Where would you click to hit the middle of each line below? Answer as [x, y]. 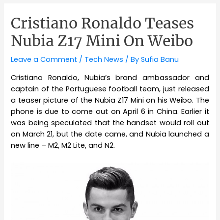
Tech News [104, 60]
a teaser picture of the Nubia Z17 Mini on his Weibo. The [110, 100]
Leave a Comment [44, 60]
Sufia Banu [160, 60]
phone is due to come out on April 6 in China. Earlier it [110, 111]
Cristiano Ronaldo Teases [103, 23]
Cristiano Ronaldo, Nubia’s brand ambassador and [110, 77]
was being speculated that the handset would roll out [110, 123]
